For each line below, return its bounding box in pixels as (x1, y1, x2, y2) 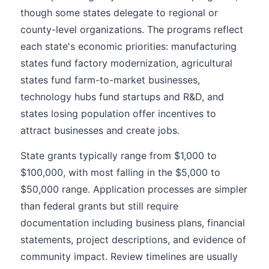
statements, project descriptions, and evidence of (20, 234, 246, 246)
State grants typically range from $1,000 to (20, 150, 217, 162)
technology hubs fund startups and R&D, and (20, 91, 224, 103)
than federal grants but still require (20, 200, 178, 212)
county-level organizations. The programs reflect (20, 23, 243, 35)
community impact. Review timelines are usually (20, 250, 238, 262)
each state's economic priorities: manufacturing (20, 40, 237, 52)
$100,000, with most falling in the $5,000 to (20, 166, 220, 178)
